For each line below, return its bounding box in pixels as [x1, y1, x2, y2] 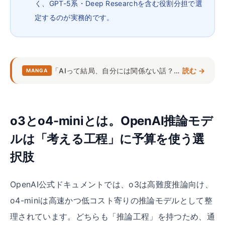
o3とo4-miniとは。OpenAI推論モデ [10, 114, 213, 128]
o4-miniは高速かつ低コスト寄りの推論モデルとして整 [10, 195, 212, 205]
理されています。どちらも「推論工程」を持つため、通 [10, 211, 215, 221]
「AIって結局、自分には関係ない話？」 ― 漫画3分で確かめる [174, 66, 180, 75]
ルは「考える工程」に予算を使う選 [10, 132, 205, 146]
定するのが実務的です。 [35, 13, 114, 22]
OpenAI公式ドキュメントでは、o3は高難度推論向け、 [10, 179, 213, 189]
